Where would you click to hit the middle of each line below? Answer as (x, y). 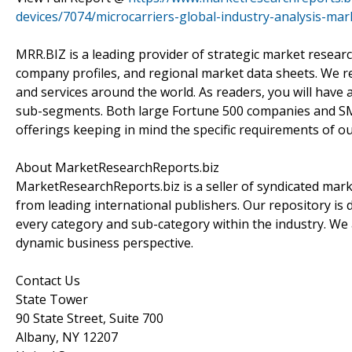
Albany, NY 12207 (67, 337)
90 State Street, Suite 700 (90, 318)
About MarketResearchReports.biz (117, 167)
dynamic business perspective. (104, 242)
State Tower (52, 299)
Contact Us (48, 280)
